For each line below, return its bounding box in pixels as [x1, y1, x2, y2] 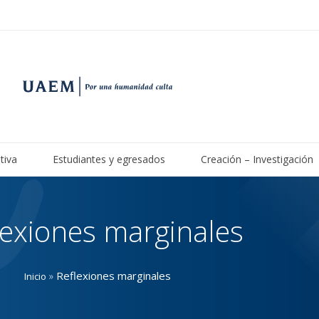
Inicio [24, 269, 46, 283]
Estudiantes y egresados [52, 152, 165, 166]
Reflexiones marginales [56, 268, 171, 283]
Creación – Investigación [200, 152, 313, 166]
